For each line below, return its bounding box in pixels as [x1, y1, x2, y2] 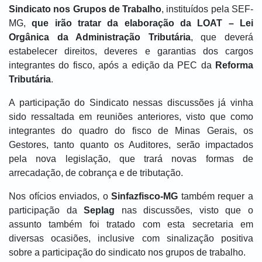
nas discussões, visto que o [115, 205, 254, 215]
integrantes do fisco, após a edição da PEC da [9, 60, 215, 70]
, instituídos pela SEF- [161, 4, 254, 14]
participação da [9, 205, 84, 215]
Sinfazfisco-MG [111, 191, 178, 201]
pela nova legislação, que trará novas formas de [9, 154, 253, 164]
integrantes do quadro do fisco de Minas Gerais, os [9, 126, 253, 136]
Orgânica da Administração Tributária [9, 32, 191, 42]
